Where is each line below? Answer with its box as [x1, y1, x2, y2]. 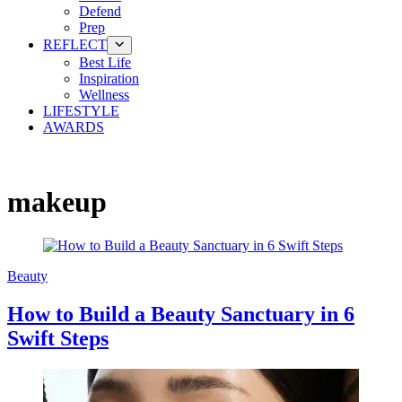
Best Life [79, 55, 131, 71]
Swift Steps [7, 327, 109, 351]
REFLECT [43, 37, 107, 53]
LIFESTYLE [43, 103, 119, 119]
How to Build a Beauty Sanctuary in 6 [7, 302, 354, 327]
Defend [79, 4, 121, 20]
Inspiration [79, 71, 139, 87]
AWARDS [43, 119, 104, 135]
